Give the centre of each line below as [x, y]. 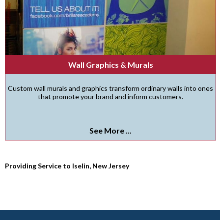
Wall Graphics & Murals [110, 65]
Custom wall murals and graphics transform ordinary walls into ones [110, 88]
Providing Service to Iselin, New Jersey [67, 165]
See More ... [110, 130]
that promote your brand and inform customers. [110, 96]
